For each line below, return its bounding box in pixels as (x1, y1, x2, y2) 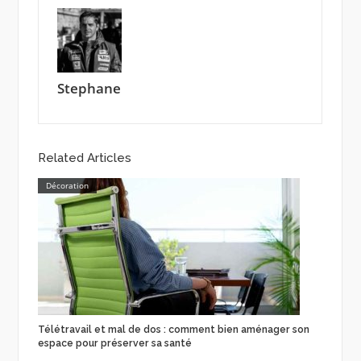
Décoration (45, 180, 89, 192)
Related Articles (37, 151, 131, 166)
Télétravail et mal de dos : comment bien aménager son (37, 323, 309, 335)
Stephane (57, 79, 122, 98)
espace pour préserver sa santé (37, 337, 192, 349)
